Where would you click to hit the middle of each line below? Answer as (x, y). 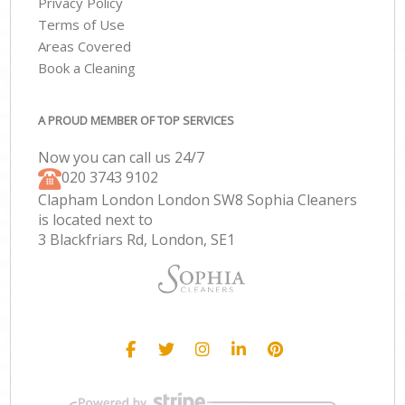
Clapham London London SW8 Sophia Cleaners (198, 199)
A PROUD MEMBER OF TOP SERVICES (137, 120)
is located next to (96, 219)
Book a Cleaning (87, 68)
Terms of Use (82, 25)
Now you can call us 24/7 (122, 157)
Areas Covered (85, 47)
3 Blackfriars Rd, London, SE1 (137, 239)
